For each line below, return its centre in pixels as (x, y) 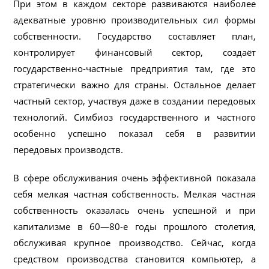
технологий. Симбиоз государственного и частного (134, 117)
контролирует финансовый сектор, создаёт (134, 52)
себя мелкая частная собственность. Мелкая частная (134, 194)
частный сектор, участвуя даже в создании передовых (134, 101)
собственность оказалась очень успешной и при (134, 210)
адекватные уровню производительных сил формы (134, 20)
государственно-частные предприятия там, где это (134, 68)
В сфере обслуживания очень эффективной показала (134, 177)
